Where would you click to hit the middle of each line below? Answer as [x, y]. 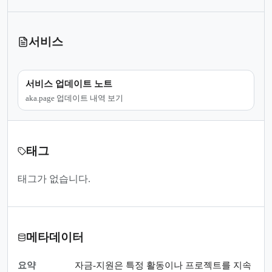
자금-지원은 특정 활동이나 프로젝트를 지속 [163, 265]
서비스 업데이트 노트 [69, 83]
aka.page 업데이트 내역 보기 [74, 98]
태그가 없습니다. [54, 179]
